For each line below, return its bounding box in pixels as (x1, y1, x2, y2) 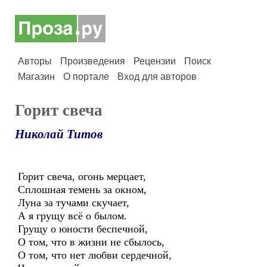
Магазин (18, 72, 55, 82)
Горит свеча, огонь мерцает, (18, 170, 146, 182)
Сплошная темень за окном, (18, 184, 147, 195)
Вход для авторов (117, 72, 197, 82)
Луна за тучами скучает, (18, 197, 129, 209)
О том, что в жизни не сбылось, (18, 236, 164, 248)
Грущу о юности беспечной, (18, 223, 148, 235)
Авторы (18, 56, 52, 66)
